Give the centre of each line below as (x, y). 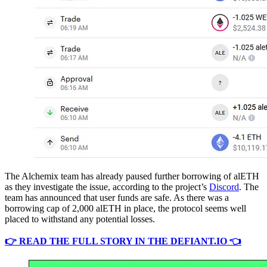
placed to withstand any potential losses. (80, 219)
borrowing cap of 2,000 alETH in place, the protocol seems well (125, 208)
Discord (224, 187)
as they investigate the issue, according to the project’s (107, 187)
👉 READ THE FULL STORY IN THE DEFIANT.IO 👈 (123, 241)
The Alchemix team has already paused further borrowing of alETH (132, 176)
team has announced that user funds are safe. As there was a (117, 197)
